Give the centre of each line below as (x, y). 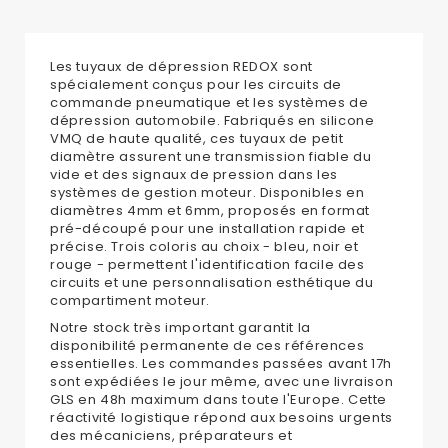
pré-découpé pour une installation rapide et (207, 229)
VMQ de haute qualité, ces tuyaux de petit (197, 139)
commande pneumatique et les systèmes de (209, 103)
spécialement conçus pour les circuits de (196, 85)
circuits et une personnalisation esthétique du (212, 283)
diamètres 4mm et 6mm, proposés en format (210, 211)
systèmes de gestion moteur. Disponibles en (207, 193)
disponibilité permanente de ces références (207, 346)
